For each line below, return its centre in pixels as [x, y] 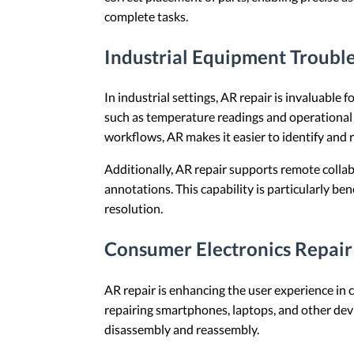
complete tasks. [146, 16]
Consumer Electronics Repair [228, 249]
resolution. [134, 209]
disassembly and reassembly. [182, 330]
